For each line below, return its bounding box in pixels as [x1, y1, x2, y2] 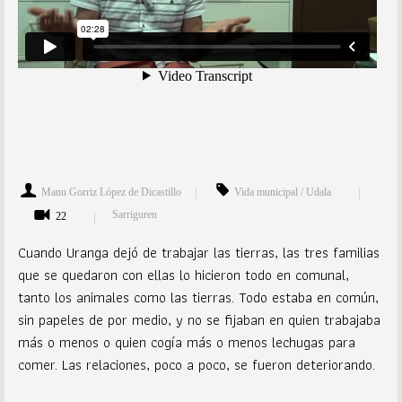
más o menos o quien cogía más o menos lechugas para [18, 331, 355, 354]
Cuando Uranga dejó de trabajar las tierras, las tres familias [18, 241, 380, 264]
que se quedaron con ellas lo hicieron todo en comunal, [18, 264, 349, 286]
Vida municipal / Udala [234, 186, 331, 198]
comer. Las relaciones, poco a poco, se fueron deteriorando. [18, 354, 375, 376]
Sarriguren [112, 208, 157, 221]
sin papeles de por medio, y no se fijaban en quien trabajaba [18, 309, 380, 331]
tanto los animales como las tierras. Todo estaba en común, [18, 286, 379, 309]
